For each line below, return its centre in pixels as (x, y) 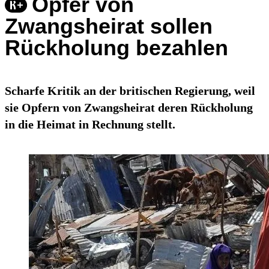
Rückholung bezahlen (116, 48)
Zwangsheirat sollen (109, 26)
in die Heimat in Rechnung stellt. (90, 125)
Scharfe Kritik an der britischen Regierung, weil (130, 91)
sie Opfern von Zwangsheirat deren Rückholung (129, 108)
